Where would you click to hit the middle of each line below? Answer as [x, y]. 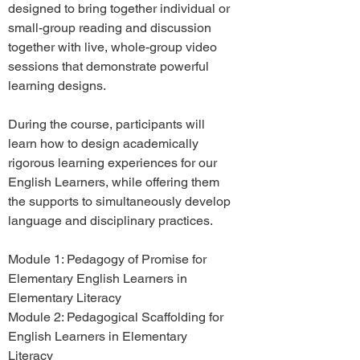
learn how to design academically [103, 143]
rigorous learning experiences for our [112, 163]
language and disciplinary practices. [110, 221]
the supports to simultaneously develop [119, 201]
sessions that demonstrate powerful [108, 66]
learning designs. [57, 86]
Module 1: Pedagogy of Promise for [107, 259]
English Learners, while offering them [114, 182]
